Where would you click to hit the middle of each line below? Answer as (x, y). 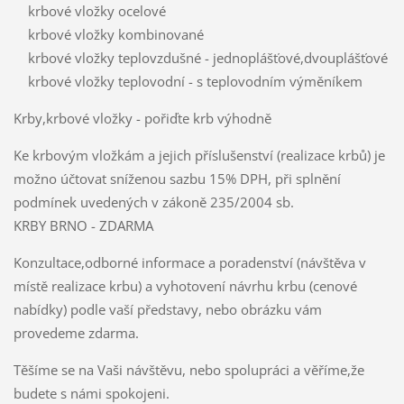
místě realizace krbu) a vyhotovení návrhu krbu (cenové (185, 285)
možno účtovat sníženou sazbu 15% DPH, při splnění (177, 178)
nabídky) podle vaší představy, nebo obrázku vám (167, 309)
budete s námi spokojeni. (91, 393)
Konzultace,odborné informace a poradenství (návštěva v (189, 262)
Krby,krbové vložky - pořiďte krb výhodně (142, 118)
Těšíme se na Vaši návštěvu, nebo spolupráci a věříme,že (188, 369)
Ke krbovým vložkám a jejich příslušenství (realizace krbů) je (199, 155)
